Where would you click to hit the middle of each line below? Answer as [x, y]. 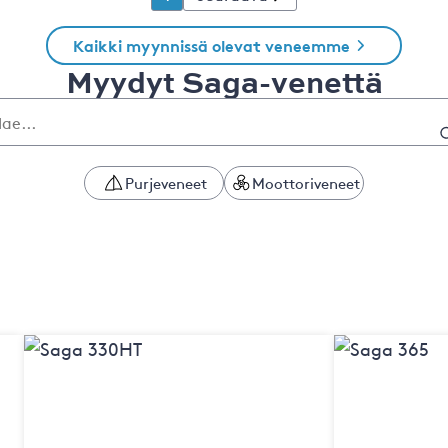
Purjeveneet [166, 182]
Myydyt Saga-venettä [224, 81]
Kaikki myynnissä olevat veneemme [211, 44]
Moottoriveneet [306, 182]
